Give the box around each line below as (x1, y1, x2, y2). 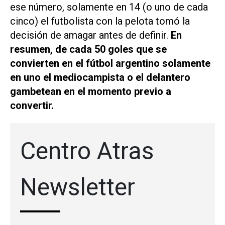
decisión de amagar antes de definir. (10, 29, 168, 42)
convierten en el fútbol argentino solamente (10, 57, 210, 70)
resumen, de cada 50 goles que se (10, 43, 167, 56)
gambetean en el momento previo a (10, 85, 171, 98)
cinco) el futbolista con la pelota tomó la (10, 15, 190, 28)
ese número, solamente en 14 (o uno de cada (10, 1, 208, 14)
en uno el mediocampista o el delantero (10, 71, 190, 84)
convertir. (10, 99, 54, 112)
